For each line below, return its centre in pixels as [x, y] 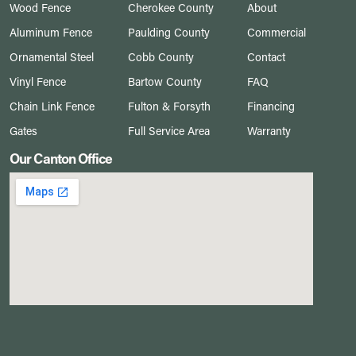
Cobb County [161, 57]
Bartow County [165, 82]
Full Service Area [169, 131]
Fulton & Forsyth [170, 106]
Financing [271, 106]
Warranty [269, 131]
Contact [266, 57]
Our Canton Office [61, 159]
